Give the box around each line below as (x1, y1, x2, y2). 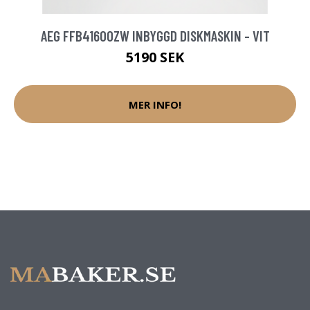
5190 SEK (126, 48, 184, 67)
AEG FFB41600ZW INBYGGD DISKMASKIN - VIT (40, 27, 270, 45)
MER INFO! (129, 97, 181, 111)
